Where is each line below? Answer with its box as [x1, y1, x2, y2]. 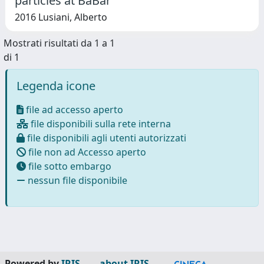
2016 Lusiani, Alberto [15, 10, 107, 24]
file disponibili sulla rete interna [28, 117, 171, 130]
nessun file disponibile [25, 173, 127, 187]
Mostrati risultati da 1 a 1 [4, 36, 115, 49]
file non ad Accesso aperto [26, 145, 146, 159]
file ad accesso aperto [24, 103, 123, 116]
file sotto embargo [26, 159, 111, 173]
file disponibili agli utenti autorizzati [25, 131, 186, 144]
